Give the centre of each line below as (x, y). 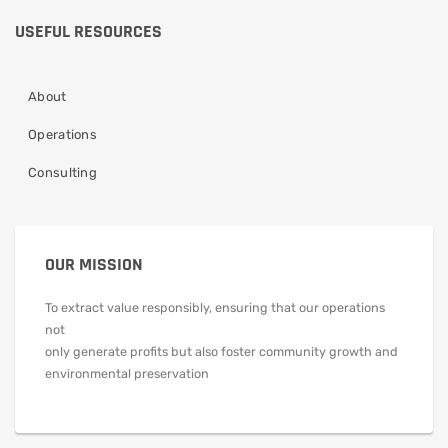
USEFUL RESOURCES (88, 31)
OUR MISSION (94, 264)
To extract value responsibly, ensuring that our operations (215, 307)
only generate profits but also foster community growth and (221, 351)
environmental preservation (127, 373)
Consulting (62, 172)
